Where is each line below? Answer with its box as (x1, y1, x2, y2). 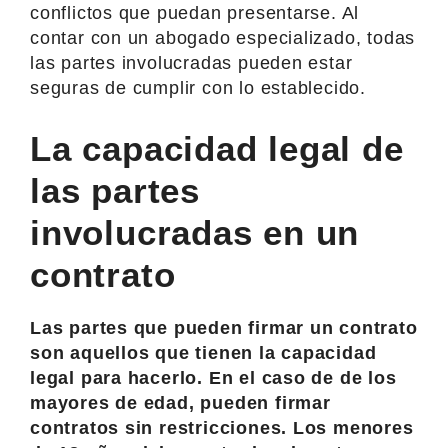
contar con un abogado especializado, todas (30, 27, 416, 48)
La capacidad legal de (30, 128, 404, 168)
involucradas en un (30, 212, 360, 252)
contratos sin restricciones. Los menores (30, 417, 414, 438)
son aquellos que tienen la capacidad (30, 342, 377, 363)
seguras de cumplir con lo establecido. (30, 77, 367, 98)
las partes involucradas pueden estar (30, 52, 353, 73)
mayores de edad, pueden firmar (30, 392, 331, 413)
